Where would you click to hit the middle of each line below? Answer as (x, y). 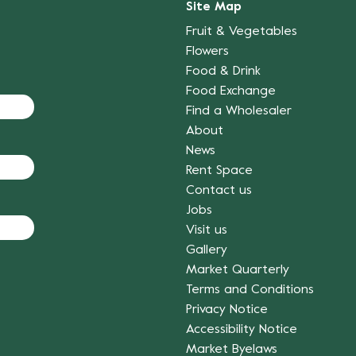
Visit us (207, 230)
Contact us (219, 190)
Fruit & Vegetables (242, 31)
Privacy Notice (227, 310)
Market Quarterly (238, 270)
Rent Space (219, 170)
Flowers (207, 51)
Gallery (207, 250)
